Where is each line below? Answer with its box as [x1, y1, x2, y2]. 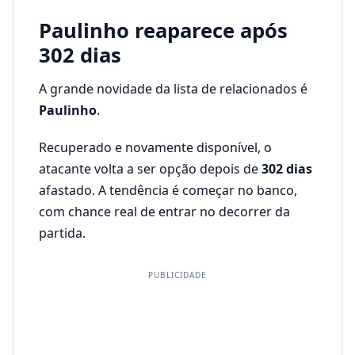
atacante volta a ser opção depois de [39, 160, 261, 178]
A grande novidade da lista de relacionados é [39, 80, 307, 98]
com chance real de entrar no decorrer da [39, 203, 290, 221]
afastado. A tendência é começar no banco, [39, 181, 297, 200]
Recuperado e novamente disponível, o [39, 139, 272, 157]
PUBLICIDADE [148, 269, 207, 281]
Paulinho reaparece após [39, 17, 288, 44]
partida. [39, 224, 86, 242]
